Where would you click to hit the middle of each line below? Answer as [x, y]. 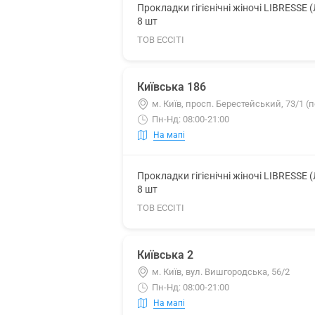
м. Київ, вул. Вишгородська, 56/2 [221, 272]
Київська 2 [165, 255]
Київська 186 [172, 87]
